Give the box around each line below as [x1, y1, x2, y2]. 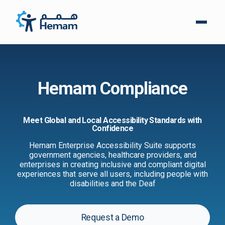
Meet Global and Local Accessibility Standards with [23, 116, 202, 126]
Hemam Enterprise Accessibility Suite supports [29, 141, 196, 151]
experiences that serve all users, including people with [17, 169, 208, 179]
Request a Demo [81, 212, 144, 223]
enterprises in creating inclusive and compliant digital [19, 160, 206, 170]
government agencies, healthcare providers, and [29, 150, 196, 160]
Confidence [91, 124, 134, 134]
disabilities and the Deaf [69, 179, 156, 189]
